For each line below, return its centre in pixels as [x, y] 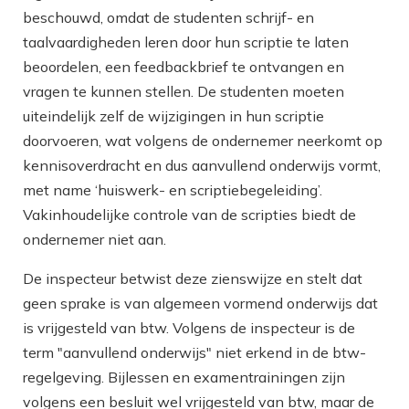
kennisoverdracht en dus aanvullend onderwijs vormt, [202, 166]
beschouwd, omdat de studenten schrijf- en [168, 18]
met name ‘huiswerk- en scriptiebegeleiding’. [173, 190]
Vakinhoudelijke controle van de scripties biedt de [189, 215]
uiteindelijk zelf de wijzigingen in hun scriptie [173, 116]
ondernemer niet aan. [94, 240]
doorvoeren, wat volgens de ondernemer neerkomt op [203, 141]
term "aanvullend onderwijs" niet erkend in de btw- [194, 353]
